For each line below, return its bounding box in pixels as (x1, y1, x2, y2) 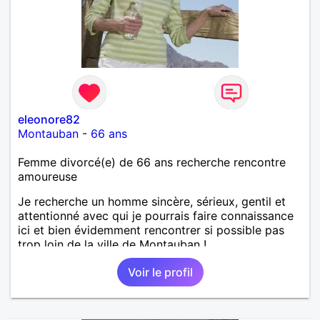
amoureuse (18, 169, 77, 184)
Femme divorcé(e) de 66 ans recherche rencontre (18, 154, 286, 169)
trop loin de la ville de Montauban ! (18, 236, 206, 251)
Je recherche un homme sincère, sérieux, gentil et (18, 194, 286, 209)
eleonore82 (18, 111, 80, 126)
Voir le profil (127, 264, 193, 279)
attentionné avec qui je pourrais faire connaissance (18, 208, 294, 223)
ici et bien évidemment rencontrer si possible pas (18, 222, 284, 237)
